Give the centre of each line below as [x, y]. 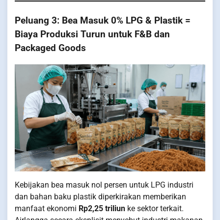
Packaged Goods [50, 48]
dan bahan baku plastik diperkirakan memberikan [100, 197]
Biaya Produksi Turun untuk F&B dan [92, 35]
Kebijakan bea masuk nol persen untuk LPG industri [104, 185]
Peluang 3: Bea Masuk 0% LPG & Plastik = [103, 21]
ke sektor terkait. [154, 209]
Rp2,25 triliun [102, 209]
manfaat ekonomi [47, 209]
